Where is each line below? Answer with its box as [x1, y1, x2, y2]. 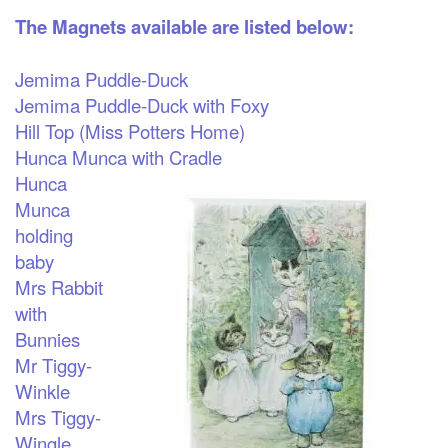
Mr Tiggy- [15, 351, 92, 378]
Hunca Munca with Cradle [15, 143, 222, 170]
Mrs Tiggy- [15, 403, 101, 430]
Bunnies [15, 325, 80, 352]
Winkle [15, 377, 70, 404]
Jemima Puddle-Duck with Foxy [15, 91, 269, 118]
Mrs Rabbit [15, 273, 103, 300]
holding [15, 221, 73, 248]
